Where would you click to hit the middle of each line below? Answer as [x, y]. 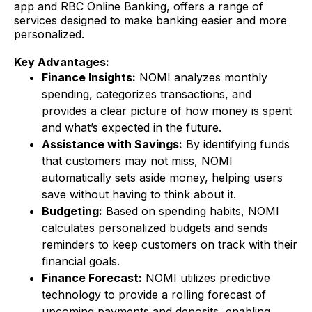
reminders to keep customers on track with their [170, 245]
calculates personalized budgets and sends [155, 228]
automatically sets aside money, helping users [162, 178]
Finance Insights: [89, 78]
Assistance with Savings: [112, 145]
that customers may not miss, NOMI [137, 161]
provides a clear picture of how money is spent [167, 111]
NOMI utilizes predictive [206, 278]
